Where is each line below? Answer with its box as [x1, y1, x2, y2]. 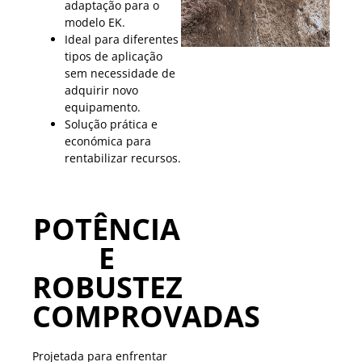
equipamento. [65, 99, 141, 116]
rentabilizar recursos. [65, 150, 181, 166]
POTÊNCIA [33, 209, 180, 250]
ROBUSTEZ [32, 267, 183, 308]
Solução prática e [65, 116, 158, 133]
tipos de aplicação [65, 48, 162, 65]
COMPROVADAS [32, 297, 260, 337]
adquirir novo [65, 82, 138, 99]
